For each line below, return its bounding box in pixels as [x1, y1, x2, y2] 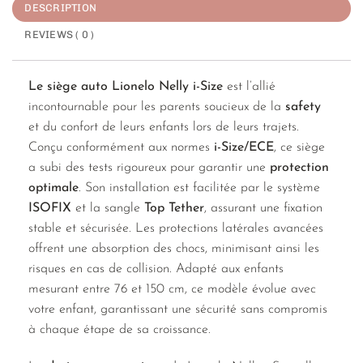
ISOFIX [28, 202, 71, 216]
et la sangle [71, 202, 144, 216]
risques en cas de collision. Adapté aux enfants [28, 263, 284, 276]
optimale [28, 181, 79, 195]
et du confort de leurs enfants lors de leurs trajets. [28, 121, 299, 135]
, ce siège [274, 141, 325, 155]
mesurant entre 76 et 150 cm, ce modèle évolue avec [28, 283, 316, 297]
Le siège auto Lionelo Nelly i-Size [28, 80, 223, 94]
